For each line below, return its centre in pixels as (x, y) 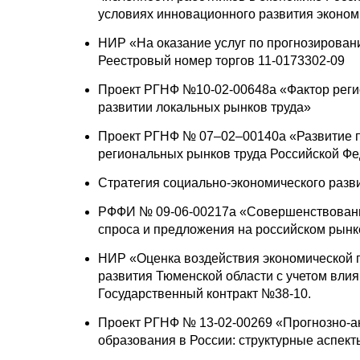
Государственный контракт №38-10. (205, 293)
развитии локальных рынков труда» (205, 107)
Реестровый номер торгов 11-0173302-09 (221, 60)
